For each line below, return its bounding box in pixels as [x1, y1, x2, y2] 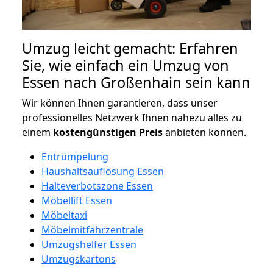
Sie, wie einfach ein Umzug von [22, 55, 229, 75]
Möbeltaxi [41, 208, 87, 222]
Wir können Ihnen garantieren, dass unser [22, 96, 218, 110]
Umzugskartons [41, 252, 116, 266]
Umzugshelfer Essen [41, 237, 136, 251]
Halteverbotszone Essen [41, 179, 153, 193]
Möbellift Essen [41, 193, 112, 207]
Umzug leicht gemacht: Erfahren [22, 38, 238, 58]
